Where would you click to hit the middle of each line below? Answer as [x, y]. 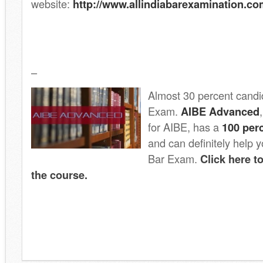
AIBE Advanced [220, 111]
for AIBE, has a [185, 127]
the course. [59, 175]
